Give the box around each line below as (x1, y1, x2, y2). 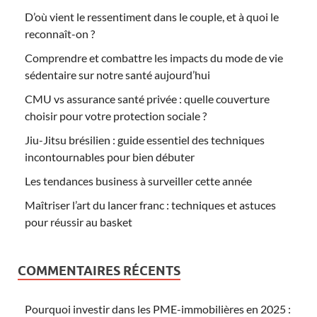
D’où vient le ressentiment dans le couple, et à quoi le (25, 9, 279, 23)
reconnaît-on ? (25, 26, 95, 40)
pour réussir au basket (25, 214, 132, 229)
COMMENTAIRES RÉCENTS (18, 263, 180, 278)
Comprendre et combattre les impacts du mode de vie (25, 50, 283, 64)
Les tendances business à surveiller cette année (25, 173, 252, 188)
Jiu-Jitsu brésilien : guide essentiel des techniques (25, 132, 265, 146)
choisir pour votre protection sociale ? (25, 108, 207, 122)
